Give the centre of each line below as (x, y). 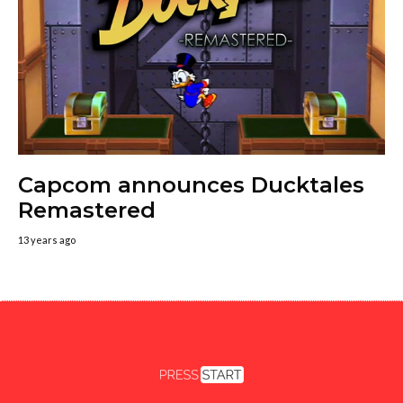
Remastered (87, 210)
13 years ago (47, 240)
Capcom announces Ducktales (191, 185)
